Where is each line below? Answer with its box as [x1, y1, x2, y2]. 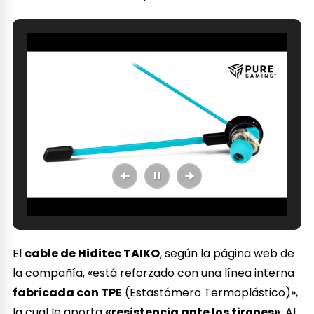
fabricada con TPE [13, 285, 123, 301]
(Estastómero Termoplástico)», [122, 285, 299, 301]
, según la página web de [160, 245, 295, 262]
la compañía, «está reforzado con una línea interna [13, 265, 295, 282]
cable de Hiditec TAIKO [25, 245, 161, 262]
